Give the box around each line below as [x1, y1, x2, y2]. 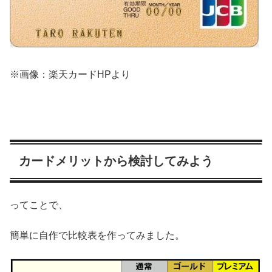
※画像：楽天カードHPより [10, 69, 131, 80]
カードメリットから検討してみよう [19, 154, 213, 168]
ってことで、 [10, 199, 68, 210]
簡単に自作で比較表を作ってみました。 [10, 230, 185, 241]
